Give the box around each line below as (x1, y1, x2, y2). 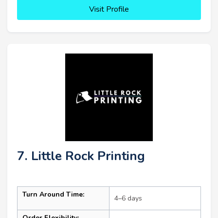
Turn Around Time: (22, 189, 84, 199)
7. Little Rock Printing (17, 147, 145, 164)
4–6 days (114, 193, 142, 203)
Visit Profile (89, 3, 129, 15)
